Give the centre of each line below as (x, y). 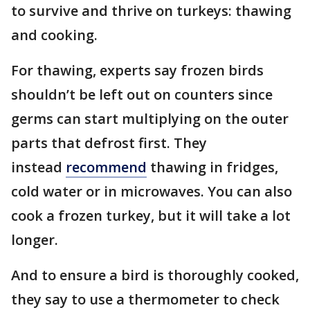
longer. (35, 240)
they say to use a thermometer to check (145, 299)
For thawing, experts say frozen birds (137, 70)
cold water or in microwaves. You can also (152, 191)
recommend (106, 167)
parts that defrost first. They (109, 143)
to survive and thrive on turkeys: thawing (151, 11)
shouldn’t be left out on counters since (142, 94)
